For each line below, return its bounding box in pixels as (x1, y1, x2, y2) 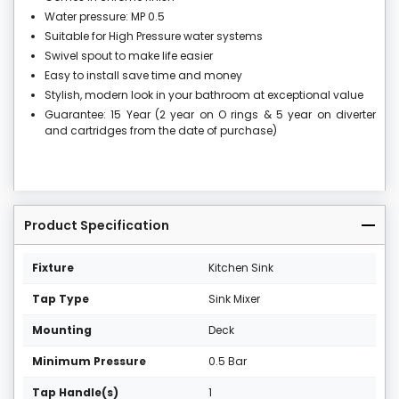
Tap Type (32, 291, 89, 307)
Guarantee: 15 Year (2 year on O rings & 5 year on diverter (45, 107, 376, 123)
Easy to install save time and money (45, 68, 242, 84)
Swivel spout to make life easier (45, 48, 213, 64)
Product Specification (24, 216, 169, 235)
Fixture (32, 260, 74, 276)
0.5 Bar (208, 354, 247, 370)
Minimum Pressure (32, 354, 146, 370)
